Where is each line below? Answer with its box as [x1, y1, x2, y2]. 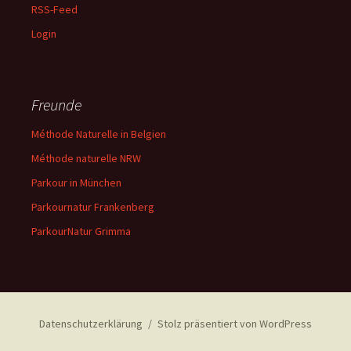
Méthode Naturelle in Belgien [31, 127, 166, 141]
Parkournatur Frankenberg [31, 200, 154, 214]
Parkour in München [31, 175, 121, 190]
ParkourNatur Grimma [31, 224, 131, 238]
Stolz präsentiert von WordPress [157, 317, 312, 331]
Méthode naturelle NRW [31, 151, 141, 165]
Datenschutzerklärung [39, 317, 143, 331]
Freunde [31, 95, 81, 114]
